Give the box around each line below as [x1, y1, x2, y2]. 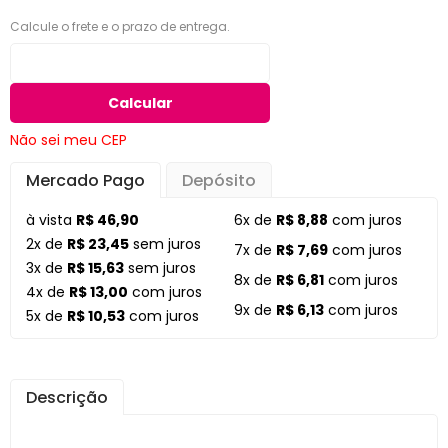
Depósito [182, 169, 256, 192]
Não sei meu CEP [10, 130, 127, 150]
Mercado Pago [26, 169, 145, 192]
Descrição [26, 386, 108, 409]
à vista [26, 210, 76, 230]
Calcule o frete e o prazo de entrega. [10, 18, 230, 35]
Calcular [107, 93, 173, 113]
